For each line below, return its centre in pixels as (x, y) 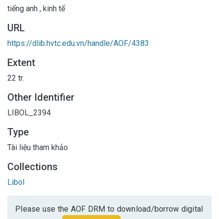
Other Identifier (41, 97)
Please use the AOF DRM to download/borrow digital (109, 209)
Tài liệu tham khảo (38, 147)
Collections (33, 166)
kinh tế (53, 8)
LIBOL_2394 (29, 112)
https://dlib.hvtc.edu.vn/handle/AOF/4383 (78, 43)
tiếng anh (23, 8)
